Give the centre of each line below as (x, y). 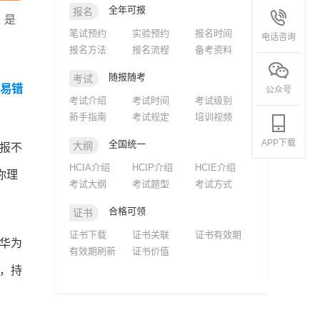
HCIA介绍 (90, 168)
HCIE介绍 (215, 168)
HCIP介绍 (152, 168)
